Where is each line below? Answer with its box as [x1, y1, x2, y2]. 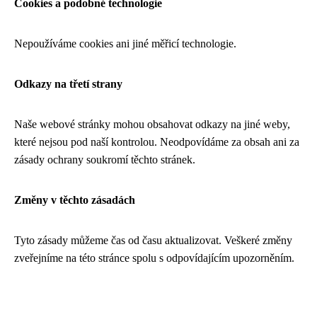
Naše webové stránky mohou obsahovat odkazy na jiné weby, [14, 118, 290, 130]
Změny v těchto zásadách [14, 194, 135, 206]
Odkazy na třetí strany [14, 78, 122, 90]
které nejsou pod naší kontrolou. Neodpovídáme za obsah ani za [14, 136, 299, 148]
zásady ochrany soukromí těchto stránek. [14, 154, 195, 166]
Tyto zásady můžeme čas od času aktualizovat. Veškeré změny [14, 234, 292, 246]
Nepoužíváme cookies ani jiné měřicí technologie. [14, 38, 236, 50]
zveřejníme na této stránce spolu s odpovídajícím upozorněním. [14, 252, 294, 264]
